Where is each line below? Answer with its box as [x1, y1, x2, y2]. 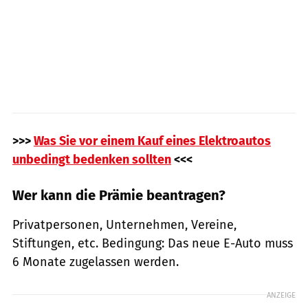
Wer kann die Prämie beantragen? [12, 186, 225, 203]
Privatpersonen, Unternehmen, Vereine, [12, 217, 236, 232]
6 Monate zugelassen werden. [12, 254, 179, 269]
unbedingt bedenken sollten [12, 151, 171, 167]
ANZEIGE [267, 289, 296, 300]
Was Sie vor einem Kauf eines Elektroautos [34, 133, 271, 148]
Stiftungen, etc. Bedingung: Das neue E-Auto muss [12, 235, 293, 251]
